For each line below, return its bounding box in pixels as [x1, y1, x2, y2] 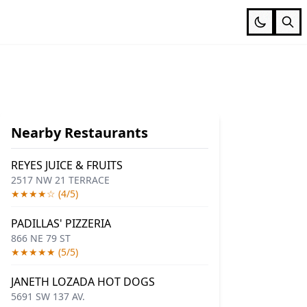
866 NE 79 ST [11, 232, 71, 245]
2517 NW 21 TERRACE [11, 173, 110, 186]
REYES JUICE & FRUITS [11, 158, 123, 173]
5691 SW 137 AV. [11, 290, 85, 303]
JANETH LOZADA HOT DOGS [11, 274, 155, 289]
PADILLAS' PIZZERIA [11, 216, 111, 231]
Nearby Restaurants [11, 123, 148, 142]
